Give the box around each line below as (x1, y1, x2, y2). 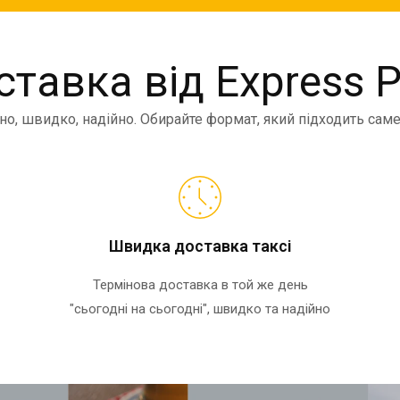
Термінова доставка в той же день (92, 277, 308, 294)
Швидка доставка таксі (108, 237, 292, 256)
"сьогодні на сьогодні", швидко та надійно (70, 301, 330, 318)
